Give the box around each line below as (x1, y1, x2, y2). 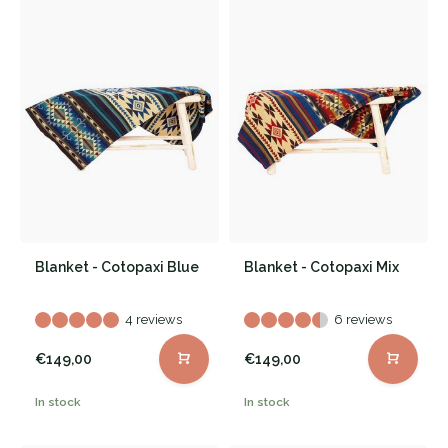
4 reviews (125, 312, 182, 328)
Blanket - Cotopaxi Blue (35, 259, 199, 276)
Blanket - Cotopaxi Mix (244, 259, 399, 276)
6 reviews (334, 312, 392, 328)
